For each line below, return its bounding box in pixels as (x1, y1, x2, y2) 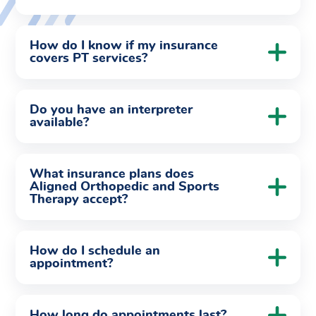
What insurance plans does (30, 168, 194, 181)
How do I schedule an (30, 245, 160, 257)
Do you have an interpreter (30, 104, 193, 116)
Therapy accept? (30, 193, 131, 206)
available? (30, 116, 92, 129)
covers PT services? (30, 52, 147, 65)
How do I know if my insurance (30, 39, 218, 52)
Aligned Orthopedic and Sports (30, 181, 219, 193)
